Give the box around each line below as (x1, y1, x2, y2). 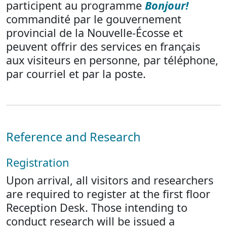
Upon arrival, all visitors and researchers (6, 173, 213, 187)
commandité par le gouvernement (6, 12, 181, 26)
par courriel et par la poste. (6, 66, 146, 81)
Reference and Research (6, 129, 141, 145)
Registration (6, 155, 69, 170)
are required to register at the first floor (6, 186, 210, 201)
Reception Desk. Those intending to (6, 200, 187, 215)
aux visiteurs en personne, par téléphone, (6, 53, 218, 67)
